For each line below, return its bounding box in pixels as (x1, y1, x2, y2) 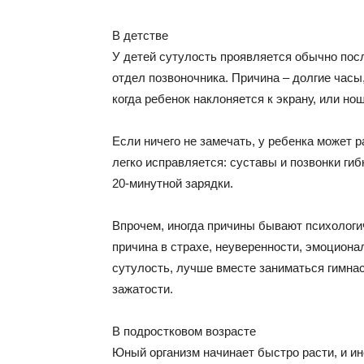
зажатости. (112, 282, 173, 296)
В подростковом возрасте (112, 324, 256, 338)
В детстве (112, 28, 168, 42)
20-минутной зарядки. (112, 176, 233, 190)
